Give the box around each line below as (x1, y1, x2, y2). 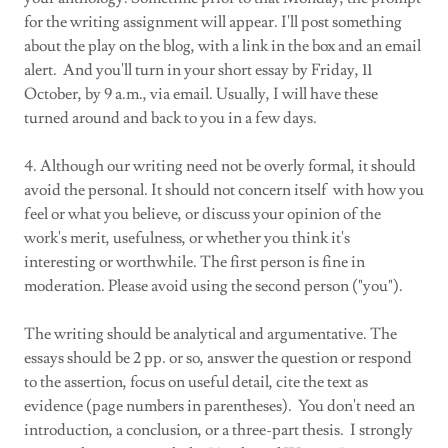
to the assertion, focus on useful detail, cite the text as (24, 372, 368, 392)
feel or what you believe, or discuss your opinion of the (24, 204, 381, 224)
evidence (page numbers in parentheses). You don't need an (24, 396, 415, 416)
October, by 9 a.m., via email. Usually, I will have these (24, 84, 378, 104)
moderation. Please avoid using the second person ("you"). (24, 276, 403, 296)
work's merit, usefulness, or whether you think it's (24, 228, 350, 248)
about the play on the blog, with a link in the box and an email (24, 36, 421, 56)
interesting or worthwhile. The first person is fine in (24, 252, 365, 272)
